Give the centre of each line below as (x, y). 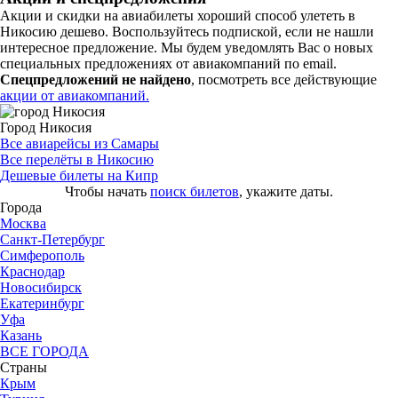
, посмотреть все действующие (284, 79)
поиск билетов (195, 191)
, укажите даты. (286, 191)
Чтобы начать (107, 191)
